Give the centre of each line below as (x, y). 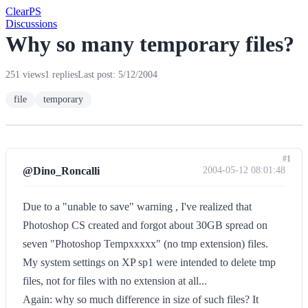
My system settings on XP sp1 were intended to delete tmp (149, 262)
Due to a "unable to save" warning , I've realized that (137, 207)
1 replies (61, 75)
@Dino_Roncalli (61, 171)
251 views (25, 75)
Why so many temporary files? (150, 44)
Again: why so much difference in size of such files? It (141, 299)
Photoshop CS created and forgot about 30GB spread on (145, 225)
